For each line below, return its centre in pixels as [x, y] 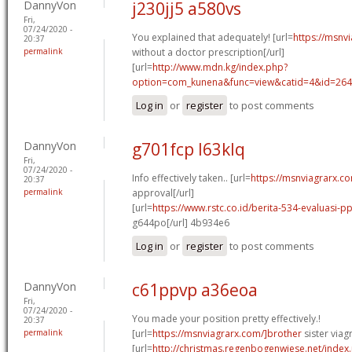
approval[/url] [163, 192]
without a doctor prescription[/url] [208, 52]
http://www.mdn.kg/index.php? [220, 67]
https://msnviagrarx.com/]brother [227, 333]
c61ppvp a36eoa [195, 290]
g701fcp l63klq [189, 149]
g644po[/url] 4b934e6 [181, 222]
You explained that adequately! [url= [213, 37]
